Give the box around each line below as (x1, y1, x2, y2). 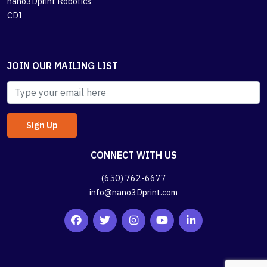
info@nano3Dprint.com (89, 187, 178, 198)
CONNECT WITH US (90, 149, 177, 162)
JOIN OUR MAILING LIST (7, 59, 118, 72)
